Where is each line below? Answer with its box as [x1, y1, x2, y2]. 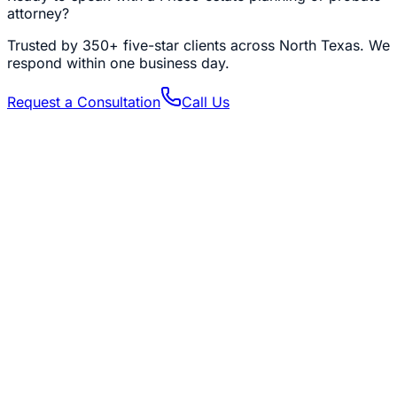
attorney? [7, 4, 69, 23]
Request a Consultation [7, 93, 160, 112]
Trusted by [7, 36, 82, 55]
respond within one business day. [7, 54, 230, 73]
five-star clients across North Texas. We [119, 36, 390, 55]
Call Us [182, 93, 230, 112]
